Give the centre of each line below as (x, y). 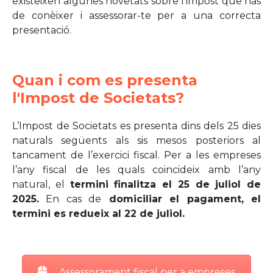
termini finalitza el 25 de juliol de (165, 184)
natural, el (41, 184)
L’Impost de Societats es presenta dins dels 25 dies (136, 126)
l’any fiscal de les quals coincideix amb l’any (136, 170)
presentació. (42, 30)
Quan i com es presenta (105, 80)
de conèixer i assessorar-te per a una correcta (136, 16)
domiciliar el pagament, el (181, 199)
